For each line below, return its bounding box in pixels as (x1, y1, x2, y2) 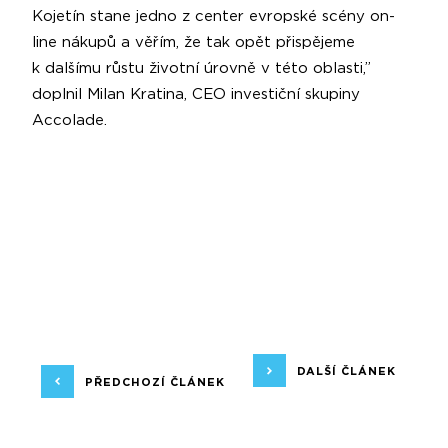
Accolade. (32, 113, 107, 129)
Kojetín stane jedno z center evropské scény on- (32, 9, 395, 25)
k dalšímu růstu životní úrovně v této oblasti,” (32, 61, 371, 77)
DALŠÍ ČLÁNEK (297, 365, 397, 377)
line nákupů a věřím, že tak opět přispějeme (32, 35, 355, 51)
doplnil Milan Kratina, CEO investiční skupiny (32, 87, 360, 103)
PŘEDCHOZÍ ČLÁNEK (84, 376, 225, 388)
